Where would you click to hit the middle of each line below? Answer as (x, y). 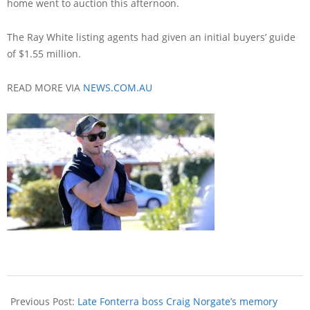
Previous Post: (44, 301)
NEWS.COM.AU (118, 87)
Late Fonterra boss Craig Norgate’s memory (177, 301)
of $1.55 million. (44, 53)
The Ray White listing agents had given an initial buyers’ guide (151, 37)
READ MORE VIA (45, 87)
